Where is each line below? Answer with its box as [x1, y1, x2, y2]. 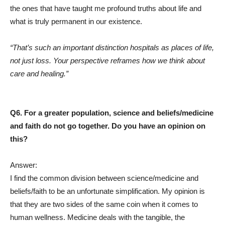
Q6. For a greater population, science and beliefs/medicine [10, 108, 213, 118]
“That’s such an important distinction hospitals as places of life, [10, 43, 214, 52]
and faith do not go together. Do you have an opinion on [10, 122, 205, 131]
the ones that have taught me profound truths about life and [10, 4, 201, 13]
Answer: [10, 161, 37, 170]
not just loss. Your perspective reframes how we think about [10, 56, 205, 65]
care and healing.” [10, 69, 68, 78]
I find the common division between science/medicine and [10, 174, 198, 183]
